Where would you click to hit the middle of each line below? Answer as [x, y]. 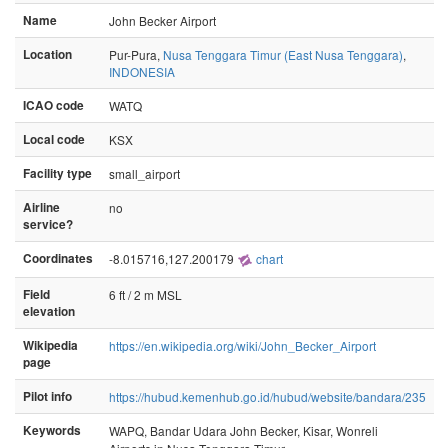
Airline [41, 207]
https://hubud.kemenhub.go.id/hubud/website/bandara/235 [267, 396]
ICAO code [53, 105]
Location [47, 54]
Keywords [52, 430]
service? [48, 224]
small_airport [144, 173]
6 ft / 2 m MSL [145, 294]
